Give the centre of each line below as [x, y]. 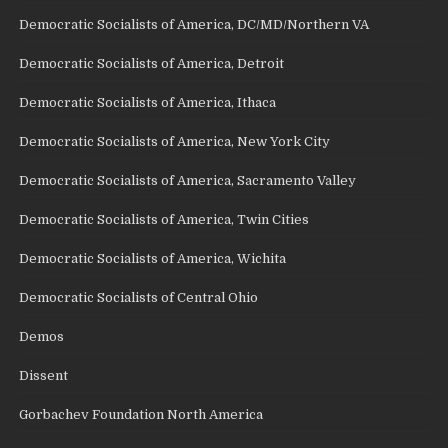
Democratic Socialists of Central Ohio [139, 298]
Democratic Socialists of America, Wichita [153, 259]
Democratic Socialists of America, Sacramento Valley [188, 181]
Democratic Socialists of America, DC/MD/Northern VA [194, 25]
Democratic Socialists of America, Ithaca [148, 103]
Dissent [44, 376]
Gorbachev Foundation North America [141, 415]
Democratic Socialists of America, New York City [175, 142]
